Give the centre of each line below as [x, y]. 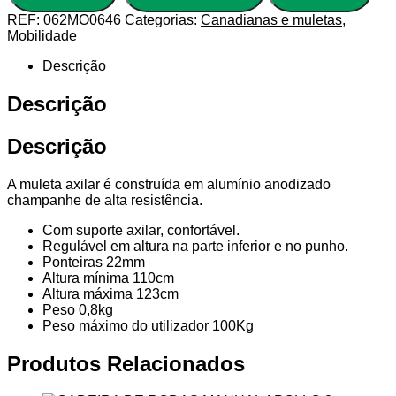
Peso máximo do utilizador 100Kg [148, 325]
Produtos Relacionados [126, 363]
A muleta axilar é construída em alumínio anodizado [169, 184]
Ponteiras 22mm [94, 262]
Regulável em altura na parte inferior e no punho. [195, 246]
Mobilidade [42, 35]
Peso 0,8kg [78, 309]
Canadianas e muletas [271, 19]
